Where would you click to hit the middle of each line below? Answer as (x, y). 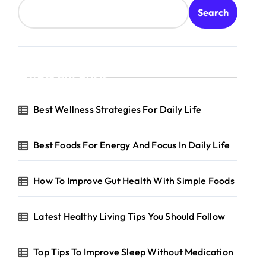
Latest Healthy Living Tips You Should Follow (129, 216)
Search (213, 12)
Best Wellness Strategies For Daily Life (118, 109)
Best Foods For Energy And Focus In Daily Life (132, 145)
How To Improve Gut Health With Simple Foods (134, 180)
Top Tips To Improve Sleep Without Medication (134, 252)
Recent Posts (73, 77)
